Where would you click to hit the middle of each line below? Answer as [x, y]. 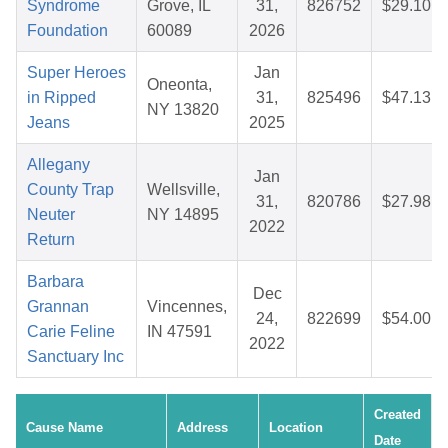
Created [397, 415]
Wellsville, [183, 190]
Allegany [58, 165]
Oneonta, [179, 85]
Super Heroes [76, 73]
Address [202, 428]
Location [296, 428]
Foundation [67, 31]
